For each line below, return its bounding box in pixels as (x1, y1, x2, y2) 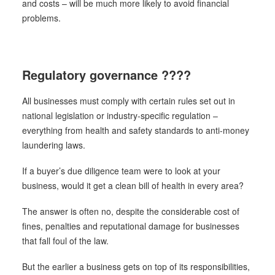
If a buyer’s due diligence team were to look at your (22, 165, 220, 177)
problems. (22, 12, 61, 24)
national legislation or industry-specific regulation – (22, 109, 218, 122)
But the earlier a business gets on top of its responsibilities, (22, 260, 250, 273)
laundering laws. (22, 139, 85, 151)
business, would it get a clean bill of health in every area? (22, 179, 244, 192)
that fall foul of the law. (22, 234, 109, 247)
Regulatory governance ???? (22, 66, 191, 83)
